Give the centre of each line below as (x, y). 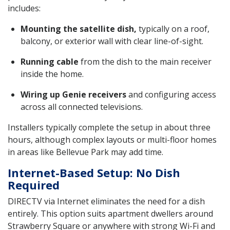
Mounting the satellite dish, (79, 28)
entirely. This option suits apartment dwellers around (110, 213)
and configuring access (171, 94)
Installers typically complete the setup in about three (109, 127)
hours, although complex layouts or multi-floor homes (112, 139)
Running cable (50, 61)
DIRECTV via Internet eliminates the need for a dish (106, 201)
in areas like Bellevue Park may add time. (85, 152)
